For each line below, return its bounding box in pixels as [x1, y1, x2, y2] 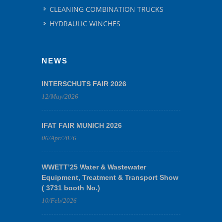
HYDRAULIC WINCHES [50, 19, 120, 28]
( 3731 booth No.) [42, 184, 100, 192]
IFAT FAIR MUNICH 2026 [42, 121, 122, 129]
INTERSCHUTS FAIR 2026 [42, 80, 126, 88]
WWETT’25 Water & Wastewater [42, 163, 146, 171]
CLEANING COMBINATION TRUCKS [50, 4, 164, 14]
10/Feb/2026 [42, 197, 77, 204]
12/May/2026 [42, 93, 78, 100]
